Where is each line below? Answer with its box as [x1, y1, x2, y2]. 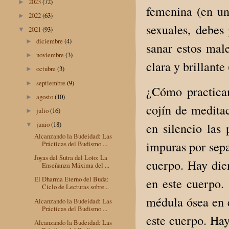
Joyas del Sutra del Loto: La [34, 153, 108, 163]
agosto [36, 91, 55, 101]
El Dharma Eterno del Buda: [34, 174, 109, 184]
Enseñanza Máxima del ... [42, 161, 110, 170]
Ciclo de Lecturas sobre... [42, 182, 109, 192]
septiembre [36, 78, 67, 87]
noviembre [36, 50, 66, 60]
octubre [36, 64, 58, 74]
